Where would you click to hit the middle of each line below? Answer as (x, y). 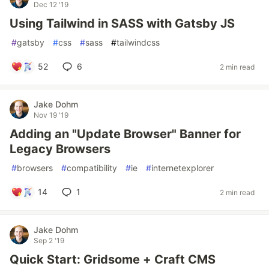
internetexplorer (183, 168)
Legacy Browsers (60, 149)
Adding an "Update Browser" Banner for (125, 134)
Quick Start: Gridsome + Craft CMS (113, 259)
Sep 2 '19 (49, 240)
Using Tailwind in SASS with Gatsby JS (122, 23)
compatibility (92, 168)
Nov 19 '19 (51, 115)
